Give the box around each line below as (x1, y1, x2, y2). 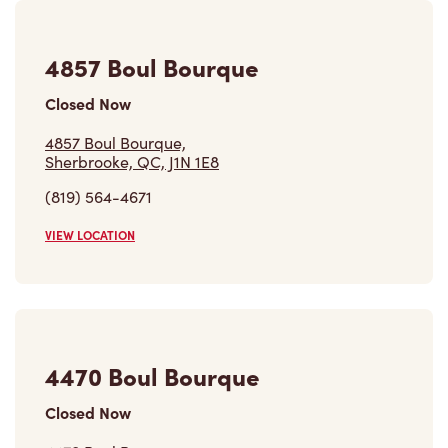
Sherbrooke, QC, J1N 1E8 (45, 151, 219, 173)
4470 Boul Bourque (45, 359, 260, 393)
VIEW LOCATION (45, 227, 135, 244)
